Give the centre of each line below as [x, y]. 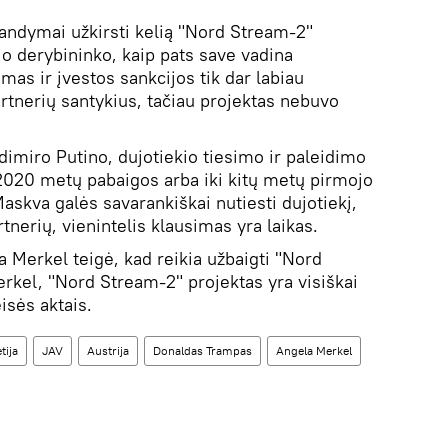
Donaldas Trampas [202, 350]
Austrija [108, 350]
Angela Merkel [314, 350]
